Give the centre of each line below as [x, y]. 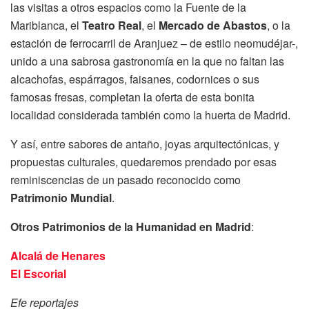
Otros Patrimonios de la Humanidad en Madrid [131, 227]
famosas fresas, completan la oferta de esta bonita [132, 97]
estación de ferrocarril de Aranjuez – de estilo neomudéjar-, [154, 43]
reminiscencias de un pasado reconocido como [126, 180]
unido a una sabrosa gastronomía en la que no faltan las [147, 61]
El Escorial [38, 274]
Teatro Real [112, 26]
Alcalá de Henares [58, 256]
